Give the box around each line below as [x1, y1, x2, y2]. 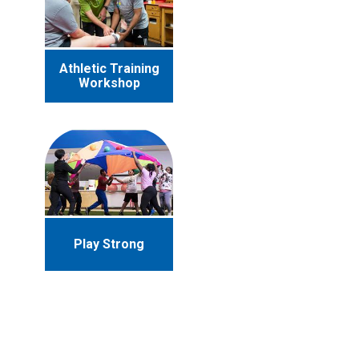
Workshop [78, 75, 140, 91]
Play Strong [74, 236, 144, 252]
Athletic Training [58, 61, 159, 77]
